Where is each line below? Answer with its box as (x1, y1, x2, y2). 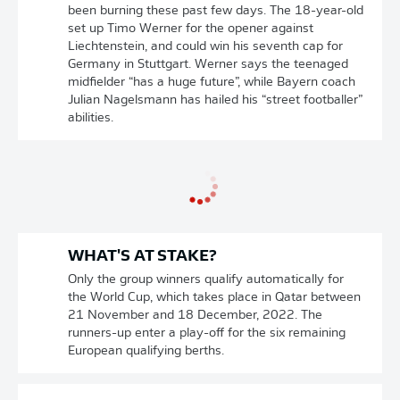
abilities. (68, 112, 113, 125)
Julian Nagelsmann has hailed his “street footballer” (68, 94, 362, 107)
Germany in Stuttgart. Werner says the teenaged (68, 58, 348, 71)
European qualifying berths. (68, 345, 224, 358)
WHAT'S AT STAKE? (68, 248, 217, 265)
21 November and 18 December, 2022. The (68, 309, 322, 322)
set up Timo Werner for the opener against (68, 22, 313, 36)
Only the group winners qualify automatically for (68, 273, 344, 287)
